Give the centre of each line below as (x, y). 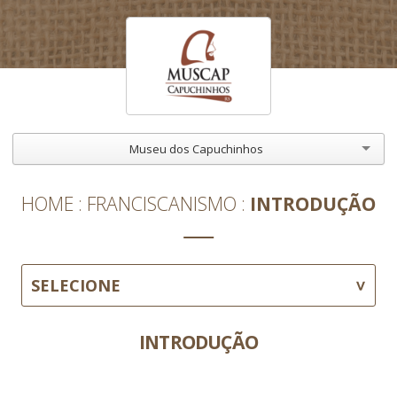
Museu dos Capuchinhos (196, 148)
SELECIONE (75, 285)
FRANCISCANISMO (162, 204)
